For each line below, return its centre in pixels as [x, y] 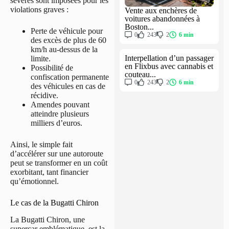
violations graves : [39, 10]
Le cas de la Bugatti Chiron [54, 203]
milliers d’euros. [56, 123]
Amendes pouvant [60, 105]
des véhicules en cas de [68, 86]
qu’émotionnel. [35, 181]
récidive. [44, 96]
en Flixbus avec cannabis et [169, 66]
